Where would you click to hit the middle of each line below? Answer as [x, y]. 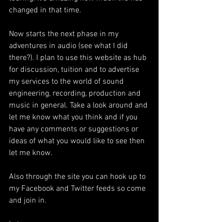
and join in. [28, 200]
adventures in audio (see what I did [69, 46]
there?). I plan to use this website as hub [79, 58]
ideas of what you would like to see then [78, 141]
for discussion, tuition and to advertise [75, 70]
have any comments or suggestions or [75, 129]
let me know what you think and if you [74, 117]
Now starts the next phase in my [65, 34]
